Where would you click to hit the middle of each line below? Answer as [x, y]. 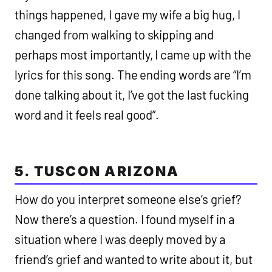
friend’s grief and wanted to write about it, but [134, 260]
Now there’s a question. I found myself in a [125, 219]
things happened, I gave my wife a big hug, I [128, 15]
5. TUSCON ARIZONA [97, 171]
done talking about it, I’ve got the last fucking [132, 95]
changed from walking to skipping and [114, 35]
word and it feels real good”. [87, 115]
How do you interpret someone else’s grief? [129, 199]
